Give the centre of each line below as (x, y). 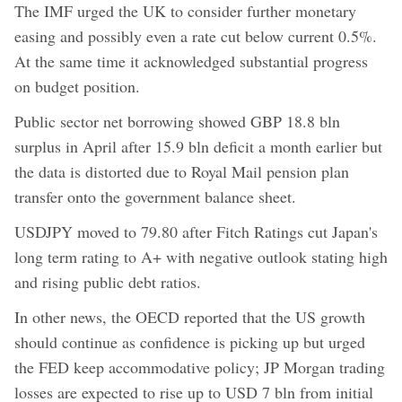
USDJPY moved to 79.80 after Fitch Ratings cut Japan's (196, 231)
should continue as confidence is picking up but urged (190, 341)
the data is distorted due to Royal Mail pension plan (182, 171)
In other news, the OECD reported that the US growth (190, 316)
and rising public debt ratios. (108, 281)
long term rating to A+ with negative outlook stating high (201, 256)
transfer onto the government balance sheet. (155, 196)
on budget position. (77, 86)
